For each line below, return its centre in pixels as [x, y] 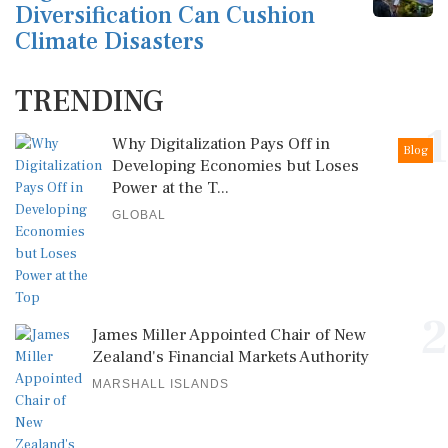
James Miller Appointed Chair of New [229, 335]
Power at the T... [170, 188]
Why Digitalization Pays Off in [221, 144]
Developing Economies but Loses [235, 166]
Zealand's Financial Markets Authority [230, 357]
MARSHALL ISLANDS [160, 384]
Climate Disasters [109, 42]
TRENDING [89, 102]
